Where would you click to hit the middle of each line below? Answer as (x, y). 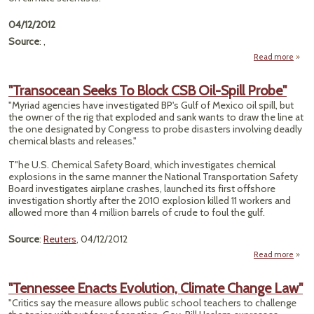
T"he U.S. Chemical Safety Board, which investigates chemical (142, 165)
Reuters (60, 239)
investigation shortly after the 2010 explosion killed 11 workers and (150, 200)
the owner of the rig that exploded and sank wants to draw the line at (156, 117)
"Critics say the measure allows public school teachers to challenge (152, 303)
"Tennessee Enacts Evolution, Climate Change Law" (156, 288)
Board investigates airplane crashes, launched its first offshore (142, 189)
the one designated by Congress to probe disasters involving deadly (155, 129)
